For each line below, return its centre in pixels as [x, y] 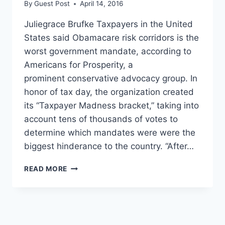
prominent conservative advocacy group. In [111, 79]
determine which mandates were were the [110, 133]
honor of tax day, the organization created [109, 92]
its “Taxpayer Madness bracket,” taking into [111, 106]
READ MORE [46, 169]
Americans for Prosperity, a [79, 65]
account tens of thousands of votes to [101, 119]
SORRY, [81, 166]
